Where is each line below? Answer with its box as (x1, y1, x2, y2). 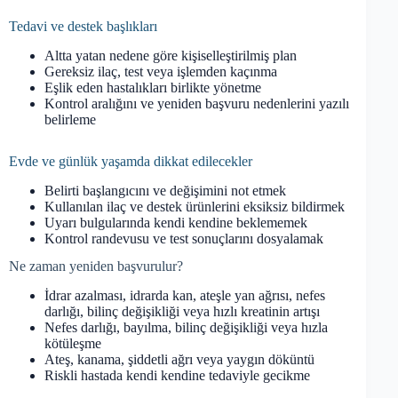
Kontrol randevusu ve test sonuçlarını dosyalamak (44, 230, 323, 246)
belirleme (44, 111, 96, 127)
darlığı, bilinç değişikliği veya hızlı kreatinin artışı (44, 303, 320, 319)
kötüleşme (44, 335, 101, 351)
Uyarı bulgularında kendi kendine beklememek (44, 214, 307, 230)
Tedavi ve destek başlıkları (9, 18, 157, 34)
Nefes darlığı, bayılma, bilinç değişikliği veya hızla (44, 319, 328, 335)
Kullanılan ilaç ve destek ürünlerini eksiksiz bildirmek (44, 198, 345, 214)
